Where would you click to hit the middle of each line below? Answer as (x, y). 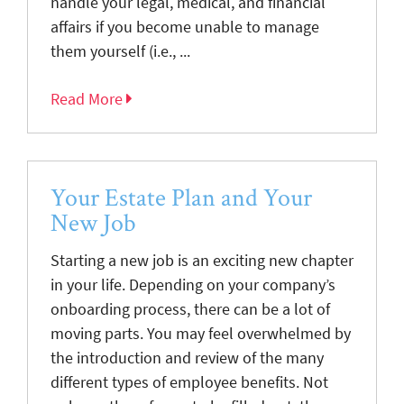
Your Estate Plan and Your (181, 197)
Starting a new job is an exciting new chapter (202, 260)
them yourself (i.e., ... (120, 51)
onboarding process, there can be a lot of (190, 309)
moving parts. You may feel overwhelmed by (201, 333)
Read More (88, 99)
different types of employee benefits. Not (189, 382)
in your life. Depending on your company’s (193, 285)
